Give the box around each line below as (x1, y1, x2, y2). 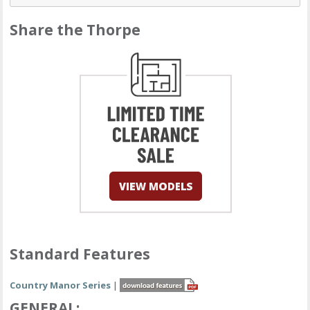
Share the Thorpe (10, 19, 141, 39)
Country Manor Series (10, 278, 111, 291)
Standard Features (10, 244, 151, 264)
